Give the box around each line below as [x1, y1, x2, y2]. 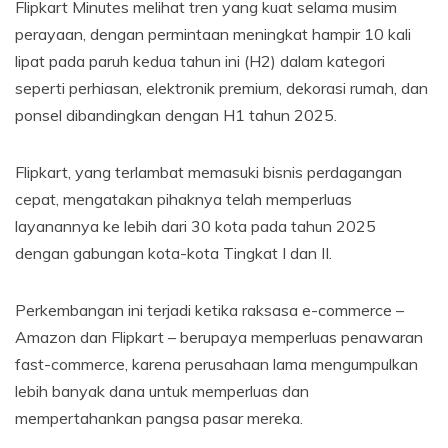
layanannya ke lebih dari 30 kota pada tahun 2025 [15, 216, 376, 237]
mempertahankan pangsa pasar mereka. [15, 408, 303, 429]
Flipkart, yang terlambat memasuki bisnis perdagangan [15, 162, 402, 183]
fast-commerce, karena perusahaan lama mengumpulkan [15, 354, 418, 375]
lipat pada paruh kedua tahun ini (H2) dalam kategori [15, 51, 385, 72]
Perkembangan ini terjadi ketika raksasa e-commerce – [15, 300, 404, 321]
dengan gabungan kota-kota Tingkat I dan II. [15, 243, 332, 264]
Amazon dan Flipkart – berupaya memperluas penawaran [15, 327, 423, 348]
